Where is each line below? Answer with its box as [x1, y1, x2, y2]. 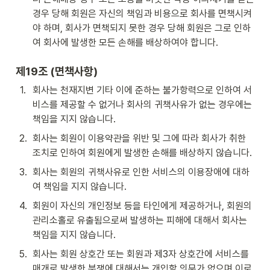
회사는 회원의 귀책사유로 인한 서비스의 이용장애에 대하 [33, 166, 250, 178]
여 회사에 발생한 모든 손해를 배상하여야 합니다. [33, 36, 218, 48]
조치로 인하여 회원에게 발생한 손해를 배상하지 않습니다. [33, 146, 252, 159]
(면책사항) [50, 64, 98, 78]
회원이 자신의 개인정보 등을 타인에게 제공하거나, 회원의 [33, 199, 252, 212]
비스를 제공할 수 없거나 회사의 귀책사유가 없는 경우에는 [33, 98, 252, 110]
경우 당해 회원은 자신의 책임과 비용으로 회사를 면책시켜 [33, 7, 252, 19]
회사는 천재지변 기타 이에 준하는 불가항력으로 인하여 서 [33, 84, 252, 96]
